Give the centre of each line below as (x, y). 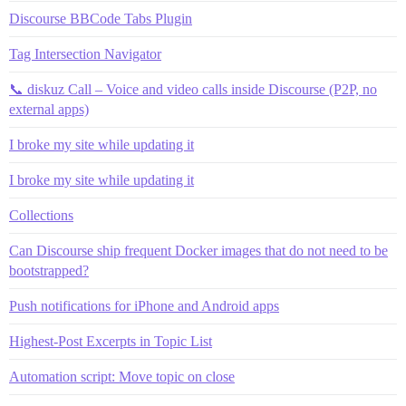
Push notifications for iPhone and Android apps (144, 306)
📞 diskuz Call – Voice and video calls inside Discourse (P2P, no (193, 90)
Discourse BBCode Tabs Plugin (101, 19)
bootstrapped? (49, 271)
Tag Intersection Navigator (85, 54)
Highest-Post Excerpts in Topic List (111, 342)
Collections (41, 216)
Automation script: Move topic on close (122, 377)
